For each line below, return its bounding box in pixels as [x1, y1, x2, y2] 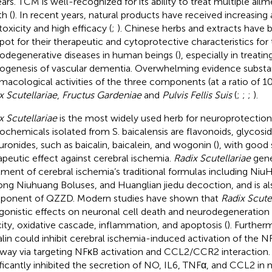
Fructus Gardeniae [61, 89, 141, 101]
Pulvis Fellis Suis [161, 89, 232, 101]
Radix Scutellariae [173, 152, 251, 164]
